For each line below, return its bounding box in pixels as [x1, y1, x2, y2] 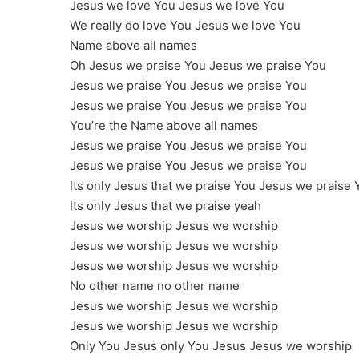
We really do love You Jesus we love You [70, 18, 301, 34]
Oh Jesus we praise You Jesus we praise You [70, 58, 326, 74]
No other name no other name [70, 278, 240, 294]
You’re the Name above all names [70, 118, 258, 134]
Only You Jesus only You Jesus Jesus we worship [70, 338, 352, 354]
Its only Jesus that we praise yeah [70, 198, 261, 214]
